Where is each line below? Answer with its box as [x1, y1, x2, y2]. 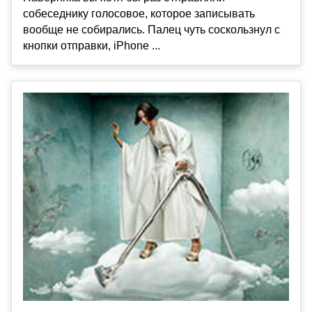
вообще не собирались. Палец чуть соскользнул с [23, 23, 280, 36]
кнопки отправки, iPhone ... [23, 39, 160, 52]
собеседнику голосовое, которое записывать [23, 7, 255, 19]
